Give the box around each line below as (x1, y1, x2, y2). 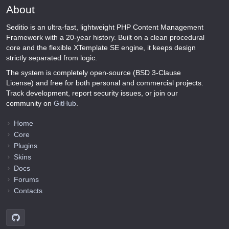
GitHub (54, 99, 76, 107)
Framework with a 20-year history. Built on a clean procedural (6, 33, 204, 42)
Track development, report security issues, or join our (6, 88, 178, 97)
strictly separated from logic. (6, 54, 97, 62)
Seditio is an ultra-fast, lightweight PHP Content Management (6, 23, 203, 32)
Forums (14, 175, 39, 184)
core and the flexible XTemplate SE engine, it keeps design (6, 43, 196, 52)
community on (6, 99, 54, 107)
